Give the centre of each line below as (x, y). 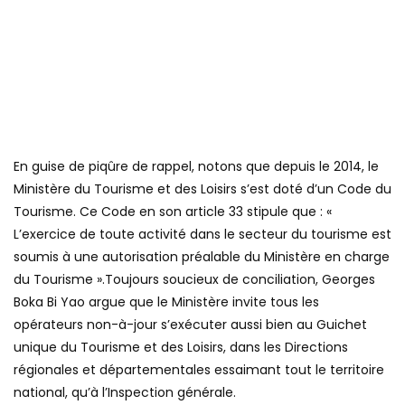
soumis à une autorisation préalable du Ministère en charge (202, 256)
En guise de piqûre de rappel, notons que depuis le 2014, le (196, 166)
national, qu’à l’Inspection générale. (125, 392)
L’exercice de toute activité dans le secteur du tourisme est (202, 234)
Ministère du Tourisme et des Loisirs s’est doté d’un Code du (202, 188)
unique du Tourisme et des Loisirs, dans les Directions (181, 347)
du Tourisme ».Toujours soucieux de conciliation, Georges (194, 279)
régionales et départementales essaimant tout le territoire (199, 369)
